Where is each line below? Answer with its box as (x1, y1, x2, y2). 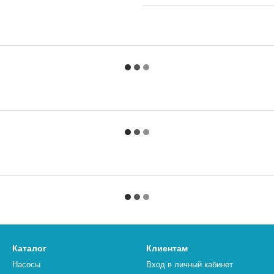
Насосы (12, 260, 40, 269)
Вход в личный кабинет (146, 260, 233, 269)
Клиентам (146, 243, 188, 253)
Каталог (12, 243, 46, 253)
